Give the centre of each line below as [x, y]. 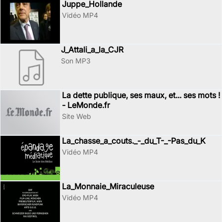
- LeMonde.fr [86, 105]
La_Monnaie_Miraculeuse [108, 186]
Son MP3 [76, 61]
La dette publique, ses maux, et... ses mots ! [141, 95]
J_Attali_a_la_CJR [92, 50]
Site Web [77, 116]
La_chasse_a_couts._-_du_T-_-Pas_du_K [134, 141]
